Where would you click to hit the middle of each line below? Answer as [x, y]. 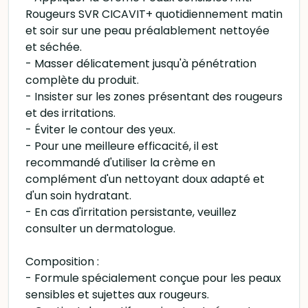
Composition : [62, 262]
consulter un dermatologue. [100, 229]
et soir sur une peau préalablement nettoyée [147, 31]
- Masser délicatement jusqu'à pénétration [141, 64]
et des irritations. [70, 113]
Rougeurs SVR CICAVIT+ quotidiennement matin [154, 14]
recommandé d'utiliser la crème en [120, 163]
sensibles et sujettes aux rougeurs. [117, 295]
